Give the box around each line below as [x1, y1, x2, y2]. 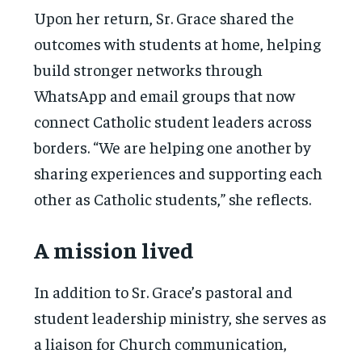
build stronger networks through [34, 58, 263, 79]
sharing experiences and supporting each [34, 162, 323, 183]
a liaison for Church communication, [34, 332, 288, 353]
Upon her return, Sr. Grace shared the [34, 6, 295, 27]
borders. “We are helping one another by [34, 136, 312, 157]
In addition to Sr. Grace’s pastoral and [34, 280, 293, 301]
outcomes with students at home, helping [34, 32, 322, 53]
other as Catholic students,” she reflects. [34, 187, 312, 208]
